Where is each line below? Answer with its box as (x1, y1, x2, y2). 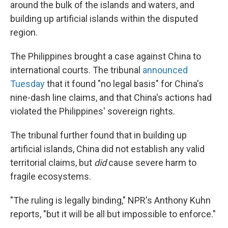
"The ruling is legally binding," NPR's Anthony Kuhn (10, 195, 211, 206)
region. (10, 27, 38, 38)
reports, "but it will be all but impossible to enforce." (10, 209, 216, 220)
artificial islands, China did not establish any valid (10, 144, 205, 155)
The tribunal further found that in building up (10, 130, 187, 141)
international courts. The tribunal (10, 65, 142, 76)
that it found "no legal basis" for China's (45, 78, 204, 90)
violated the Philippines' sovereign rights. (10, 106, 175, 117)
